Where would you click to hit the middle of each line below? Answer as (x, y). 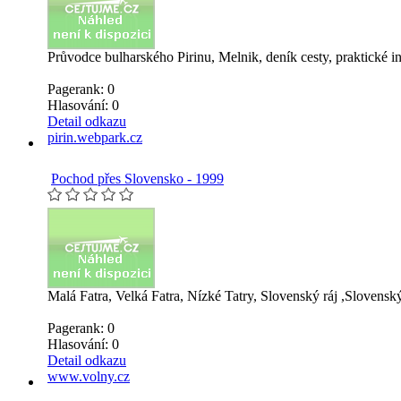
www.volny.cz (89, 376)
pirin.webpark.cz (95, 137)
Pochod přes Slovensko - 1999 (137, 178)
